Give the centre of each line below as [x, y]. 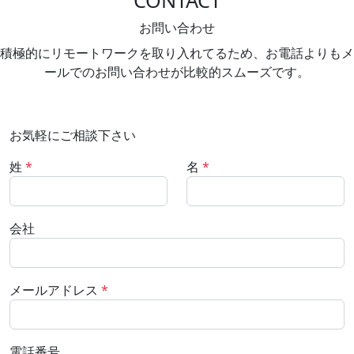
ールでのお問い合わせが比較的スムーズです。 [177, 72]
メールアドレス [54, 290]
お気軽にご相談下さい [73, 136]
